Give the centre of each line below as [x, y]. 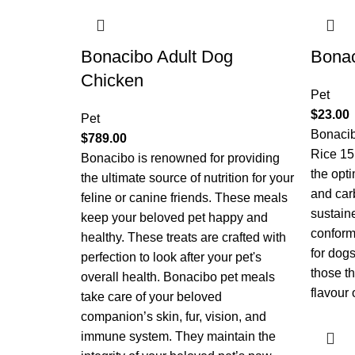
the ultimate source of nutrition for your [187, 178]
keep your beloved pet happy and [174, 218]
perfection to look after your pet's [171, 257]
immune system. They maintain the [178, 336]
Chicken [112, 80]
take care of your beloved [151, 297]
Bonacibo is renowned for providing [180, 158]
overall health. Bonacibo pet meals [178, 277]
